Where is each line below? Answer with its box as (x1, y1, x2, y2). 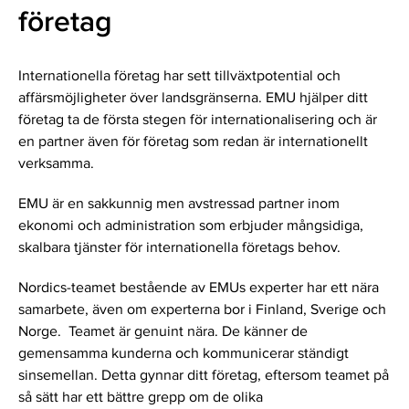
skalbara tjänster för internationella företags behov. (18, 239, 341, 257)
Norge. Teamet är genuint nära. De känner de (18, 323, 308, 341)
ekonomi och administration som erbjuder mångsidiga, (18, 217, 363, 236)
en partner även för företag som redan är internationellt (18, 133, 368, 152)
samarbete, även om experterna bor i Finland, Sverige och (18, 301, 386, 320)
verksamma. (18, 155, 94, 173)
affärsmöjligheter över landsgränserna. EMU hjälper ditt (18, 89, 368, 108)
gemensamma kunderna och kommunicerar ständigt (18, 345, 349, 363)
